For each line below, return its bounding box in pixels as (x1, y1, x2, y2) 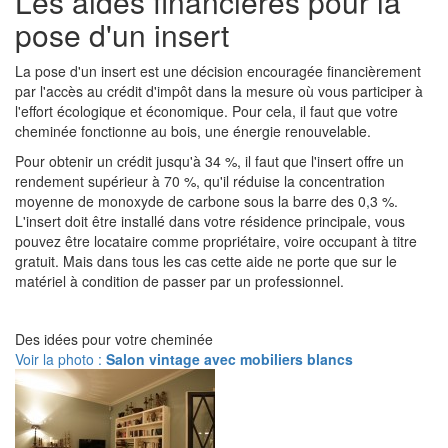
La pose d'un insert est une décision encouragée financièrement (15, 61, 421, 81)
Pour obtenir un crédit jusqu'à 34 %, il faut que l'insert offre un (15, 151, 404, 171)
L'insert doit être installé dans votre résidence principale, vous (15, 211, 405, 231)
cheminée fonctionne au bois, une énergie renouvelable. (15, 121, 371, 141)
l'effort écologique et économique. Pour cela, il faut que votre (15, 101, 398, 121)
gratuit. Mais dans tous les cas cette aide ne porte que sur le (15, 251, 397, 271)
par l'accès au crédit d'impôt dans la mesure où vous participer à (15, 81, 423, 101)
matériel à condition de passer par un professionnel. (15, 271, 344, 291)
